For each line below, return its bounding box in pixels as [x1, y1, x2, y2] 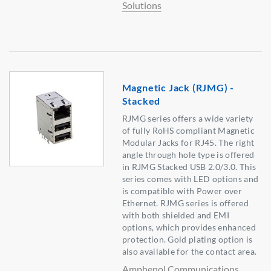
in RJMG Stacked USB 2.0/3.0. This [122, 162, 256, 172]
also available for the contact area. [122, 246, 257, 257]
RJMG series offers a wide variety [122, 113, 253, 124]
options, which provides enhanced [122, 222, 256, 233]
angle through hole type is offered [122, 149, 255, 160]
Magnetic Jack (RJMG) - [122, 82, 235, 94]
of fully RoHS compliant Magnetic [122, 125, 255, 136]
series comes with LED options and [122, 174, 259, 184]
